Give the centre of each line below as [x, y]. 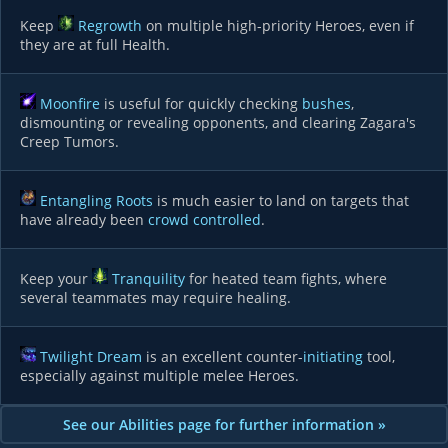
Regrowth [110, 25]
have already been [84, 219]
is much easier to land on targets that [281, 200]
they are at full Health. [95, 44]
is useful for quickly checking [201, 103]
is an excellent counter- [222, 356]
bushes [326, 103]
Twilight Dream [91, 356]
